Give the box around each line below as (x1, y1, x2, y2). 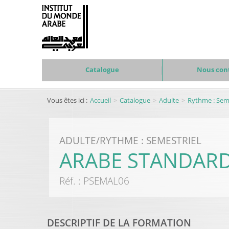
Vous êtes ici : (47, 96, 87, 105)
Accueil (90, 96, 111, 105)
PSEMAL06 (83, 174, 129, 188)
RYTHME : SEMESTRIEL (100, 133, 201, 147)
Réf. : (59, 174, 83, 188)
